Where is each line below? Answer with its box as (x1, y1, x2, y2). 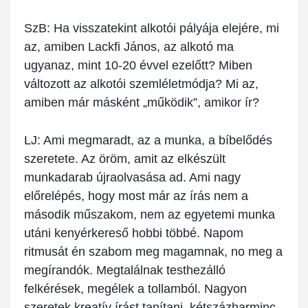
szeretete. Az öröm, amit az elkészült (24, 152, 225, 166)
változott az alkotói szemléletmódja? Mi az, (24, 77, 258, 91)
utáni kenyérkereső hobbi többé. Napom (24, 226, 243, 241)
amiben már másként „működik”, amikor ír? (24, 96, 259, 110)
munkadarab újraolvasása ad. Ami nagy (24, 170, 241, 185)
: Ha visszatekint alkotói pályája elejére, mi (47, 21, 279, 36)
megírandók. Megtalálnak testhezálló (24, 263, 225, 278)
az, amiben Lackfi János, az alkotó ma (24, 40, 234, 54)
